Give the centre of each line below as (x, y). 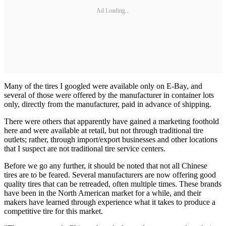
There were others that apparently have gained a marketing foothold (111, 122)
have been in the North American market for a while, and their (103, 193)
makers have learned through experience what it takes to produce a (110, 202)
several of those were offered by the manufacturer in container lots (109, 95)
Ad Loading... (113, 10)
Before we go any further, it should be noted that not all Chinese (106, 166)
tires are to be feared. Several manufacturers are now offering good (110, 175)
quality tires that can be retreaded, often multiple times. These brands (113, 184)
